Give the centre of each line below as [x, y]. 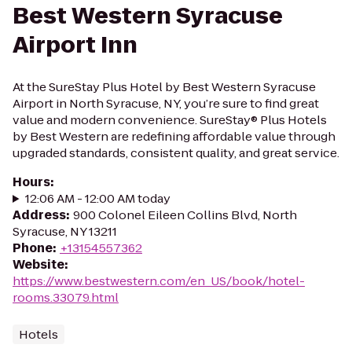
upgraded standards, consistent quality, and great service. [176, 153]
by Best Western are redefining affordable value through [174, 136]
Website [38, 264]
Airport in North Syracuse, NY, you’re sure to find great [166, 103]
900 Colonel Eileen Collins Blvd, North [185, 215]
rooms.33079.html [66, 297]
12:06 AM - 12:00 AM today [97, 198]
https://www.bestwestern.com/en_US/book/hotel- [159, 281]
